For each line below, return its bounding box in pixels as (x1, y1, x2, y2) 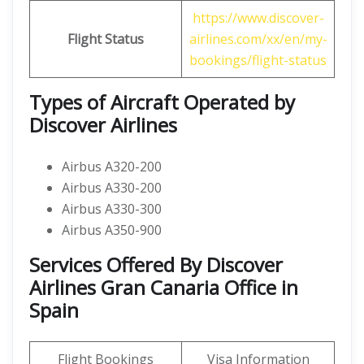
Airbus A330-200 (62, 179, 162, 197)
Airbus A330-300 (62, 200, 162, 218)
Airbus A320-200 (62, 158, 162, 175)
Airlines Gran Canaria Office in (29, 274, 298, 301)
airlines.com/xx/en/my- (188, 30, 327, 48)
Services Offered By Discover (29, 251, 283, 278)
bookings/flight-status (189, 51, 327, 69)
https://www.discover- (192, 9, 324, 27)
